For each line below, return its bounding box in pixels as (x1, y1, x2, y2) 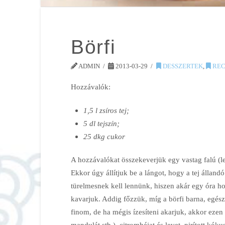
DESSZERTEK (161, 62, 203, 70)
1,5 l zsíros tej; (83, 105, 130, 115)
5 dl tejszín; (83, 119, 120, 128)
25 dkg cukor (83, 132, 126, 141)
